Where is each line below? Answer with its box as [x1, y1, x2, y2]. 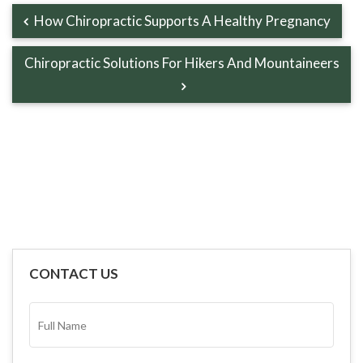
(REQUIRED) [41, 349, 91, 360]
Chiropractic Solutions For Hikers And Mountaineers [23, 54, 340, 72]
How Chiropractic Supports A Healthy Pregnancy [32, 12, 331, 30]
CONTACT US [29, 265, 118, 283]
